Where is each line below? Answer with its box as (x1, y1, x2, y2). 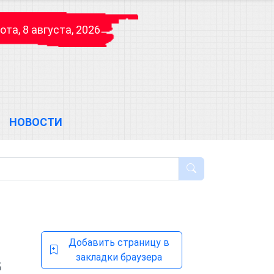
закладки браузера (76, 251, 162, 263)
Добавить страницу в (68, 237, 169, 248)
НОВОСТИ (9, 116, 62, 128)
